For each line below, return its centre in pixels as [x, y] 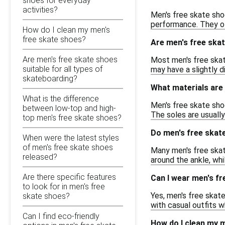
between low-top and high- [69, 108]
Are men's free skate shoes [70, 59]
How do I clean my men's [66, 30]
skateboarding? [50, 78]
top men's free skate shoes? [72, 118]
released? [40, 157]
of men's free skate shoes [68, 147]
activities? [40, 10]
